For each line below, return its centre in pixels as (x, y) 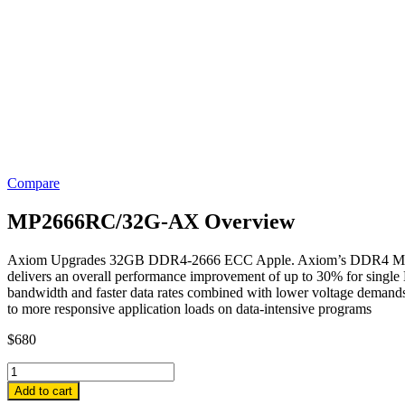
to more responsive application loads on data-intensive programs (189, 308)
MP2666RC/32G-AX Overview (151, 221)
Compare (33, 183)
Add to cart (43, 391)
